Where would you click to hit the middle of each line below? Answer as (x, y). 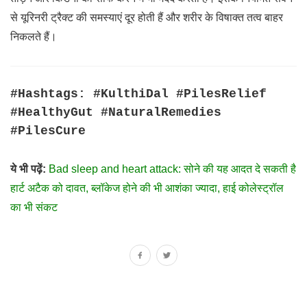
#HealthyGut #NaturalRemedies (116, 113)
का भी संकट (34, 208)
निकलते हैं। (34, 37)
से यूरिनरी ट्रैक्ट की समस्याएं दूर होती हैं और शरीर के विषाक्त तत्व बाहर (147, 17)
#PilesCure (48, 131)
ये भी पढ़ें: (28, 169)
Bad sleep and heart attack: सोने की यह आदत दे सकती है (172, 169)
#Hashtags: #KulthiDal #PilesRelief (138, 94)
